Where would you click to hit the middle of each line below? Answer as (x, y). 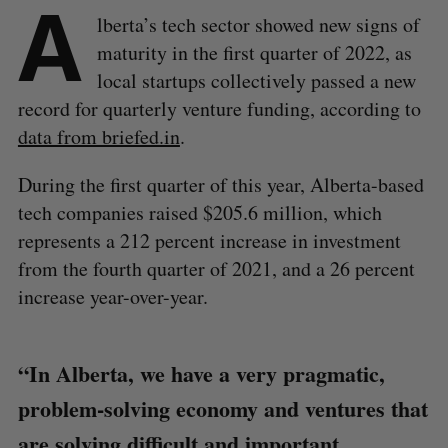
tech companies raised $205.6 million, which (199, 212)
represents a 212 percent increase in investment (209, 240)
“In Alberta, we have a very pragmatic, (201, 373)
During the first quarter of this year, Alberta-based (220, 184)
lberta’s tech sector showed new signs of (258, 24)
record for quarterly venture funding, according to (219, 108)
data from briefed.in (98, 136)
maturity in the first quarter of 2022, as (254, 52)
